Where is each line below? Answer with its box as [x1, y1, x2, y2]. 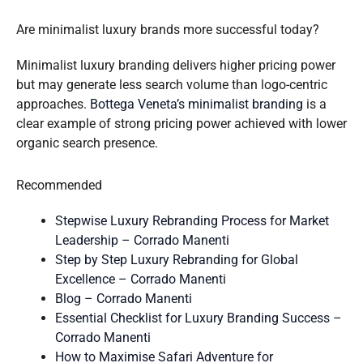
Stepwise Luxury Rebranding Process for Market [55, 212, 329, 228]
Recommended [16, 177, 102, 193]
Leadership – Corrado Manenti [55, 232, 229, 248]
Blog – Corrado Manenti [55, 290, 192, 306]
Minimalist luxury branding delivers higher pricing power [16, 57, 335, 73]
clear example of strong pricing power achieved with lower [16, 115, 347, 131]
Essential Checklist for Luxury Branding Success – [55, 310, 342, 326]
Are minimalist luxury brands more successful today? [16, 21, 319, 37]
